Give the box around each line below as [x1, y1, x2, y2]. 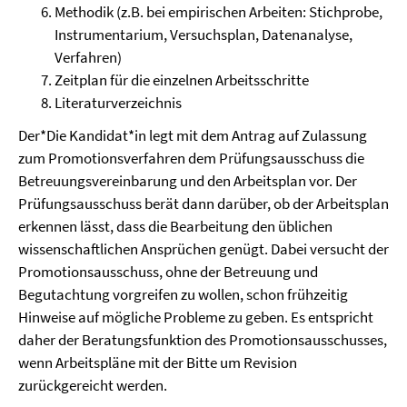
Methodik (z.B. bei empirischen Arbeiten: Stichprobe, [55, 2, 382, 22]
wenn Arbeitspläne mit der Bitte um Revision [18, 352, 297, 372]
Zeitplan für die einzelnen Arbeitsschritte [55, 70, 309, 90]
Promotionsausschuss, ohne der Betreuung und [18, 262, 318, 282]
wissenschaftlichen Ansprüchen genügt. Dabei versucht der [18, 239, 389, 259]
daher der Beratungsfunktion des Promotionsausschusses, [18, 330, 387, 350]
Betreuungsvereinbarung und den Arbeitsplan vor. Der [18, 171, 357, 191]
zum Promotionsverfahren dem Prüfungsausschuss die [18, 148, 364, 168]
